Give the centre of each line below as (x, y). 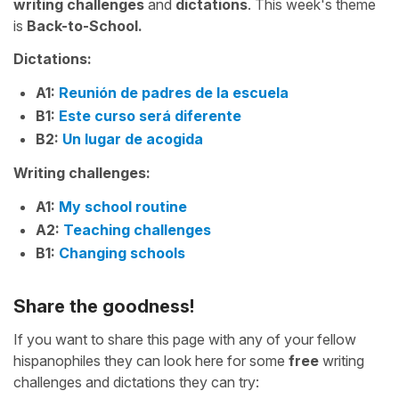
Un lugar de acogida (133, 139)
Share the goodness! (104, 306)
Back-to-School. (85, 26)
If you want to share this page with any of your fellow (185, 339)
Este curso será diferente (150, 116)
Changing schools (122, 253)
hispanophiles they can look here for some (151, 361)
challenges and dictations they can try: (136, 382)
